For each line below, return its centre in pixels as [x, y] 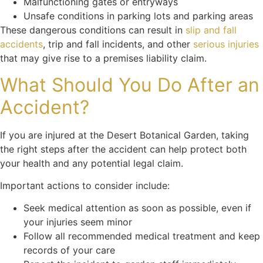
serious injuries [226, 44]
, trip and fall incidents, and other [118, 44]
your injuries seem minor [78, 222]
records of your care [69, 250]
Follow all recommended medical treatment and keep [142, 236]
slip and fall [211, 30]
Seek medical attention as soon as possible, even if [137, 208]
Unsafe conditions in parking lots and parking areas [138, 16]
